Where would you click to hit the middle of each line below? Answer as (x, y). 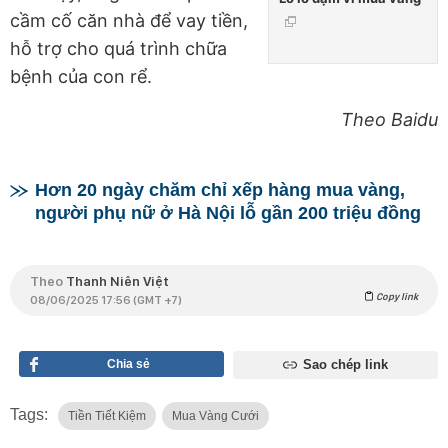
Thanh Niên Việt (117, 281)
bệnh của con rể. (81, 77)
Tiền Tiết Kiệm (107, 416)
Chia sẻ (129, 364)
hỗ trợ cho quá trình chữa (118, 49)
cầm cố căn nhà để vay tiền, (129, 21)
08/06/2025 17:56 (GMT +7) (106, 300)
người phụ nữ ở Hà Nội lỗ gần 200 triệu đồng (228, 213)
